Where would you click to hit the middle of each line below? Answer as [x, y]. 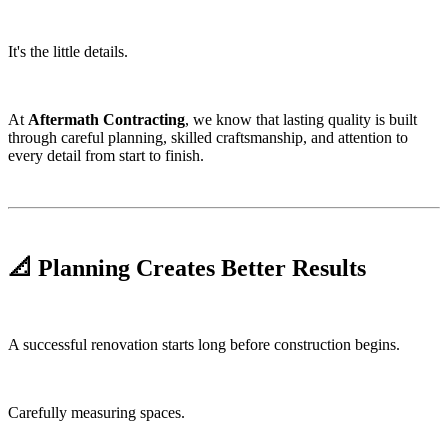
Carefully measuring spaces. [96, 413]
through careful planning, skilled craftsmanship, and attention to [208, 138]
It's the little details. [68, 52]
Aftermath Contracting [106, 120]
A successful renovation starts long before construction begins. [204, 345]
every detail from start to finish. [106, 156]
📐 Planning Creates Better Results [187, 268]
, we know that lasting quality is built [301, 120]
